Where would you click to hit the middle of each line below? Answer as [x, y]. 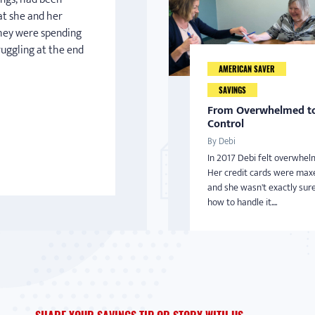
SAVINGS [232, 90]
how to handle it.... [242, 202]
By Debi [221, 141]
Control [226, 124]
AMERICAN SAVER [247, 69]
